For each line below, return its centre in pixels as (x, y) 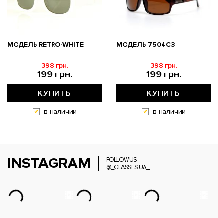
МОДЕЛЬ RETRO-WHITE (45, 45)
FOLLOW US (121, 160)
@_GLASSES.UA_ (128, 168)
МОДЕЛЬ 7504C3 (146, 45)
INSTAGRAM (49, 163)
